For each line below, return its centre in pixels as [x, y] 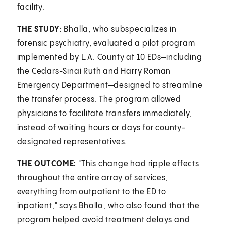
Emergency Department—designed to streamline [110, 85]
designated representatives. [73, 142]
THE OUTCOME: [47, 164]
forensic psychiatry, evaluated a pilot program [106, 43]
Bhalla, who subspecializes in [119, 29]
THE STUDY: [39, 29]
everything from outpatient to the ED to [91, 192]
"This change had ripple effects [138, 164]
